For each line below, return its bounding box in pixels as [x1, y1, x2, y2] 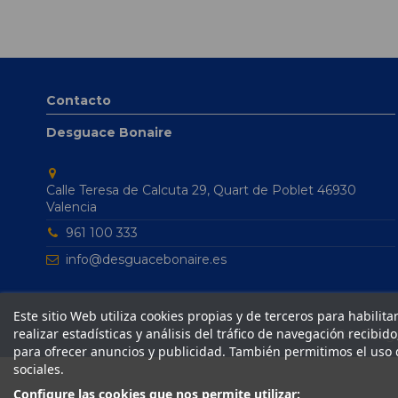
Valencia [46, 199, 97, 216]
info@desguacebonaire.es [66, 251, 227, 267]
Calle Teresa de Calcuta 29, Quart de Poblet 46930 [46, 182, 356, 199]
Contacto [46, 92, 111, 109]
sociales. [13, 361, 64, 378]
